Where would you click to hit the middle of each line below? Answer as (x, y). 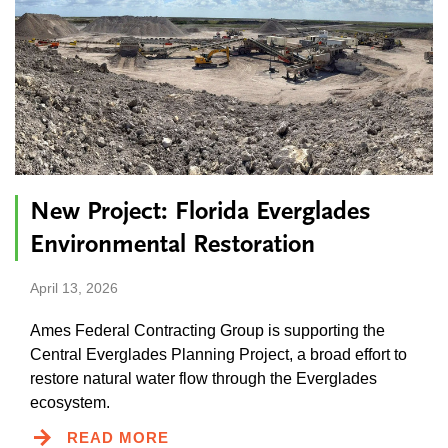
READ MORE (118, 437)
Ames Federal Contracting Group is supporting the (207, 330)
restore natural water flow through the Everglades (203, 378)
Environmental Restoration (172, 243)
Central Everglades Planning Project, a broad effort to (218, 354)
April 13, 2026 (74, 287)
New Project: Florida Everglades (200, 210)
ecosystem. (70, 402)
